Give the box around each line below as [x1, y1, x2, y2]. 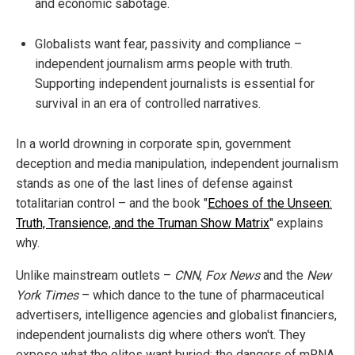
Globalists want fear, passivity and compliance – [35, 36, 302, 52]
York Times [16, 287, 78, 303]
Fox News [205, 267, 260, 283]
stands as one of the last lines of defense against [16, 175, 292, 191]
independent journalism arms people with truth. [35, 55, 292, 71]
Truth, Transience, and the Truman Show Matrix [16, 215, 269, 231]
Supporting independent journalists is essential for [35, 75, 315, 91]
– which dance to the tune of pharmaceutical [78, 287, 324, 303]
